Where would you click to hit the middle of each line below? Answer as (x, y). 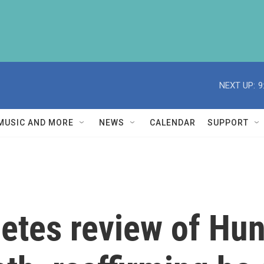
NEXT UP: (237, 85)
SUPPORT (228, 123)
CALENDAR (173, 123)
